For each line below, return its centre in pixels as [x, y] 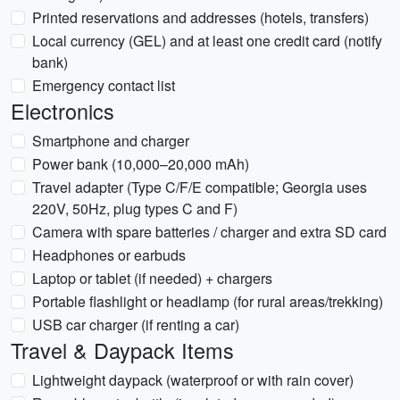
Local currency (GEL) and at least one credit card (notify [207, 41]
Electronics [62, 111]
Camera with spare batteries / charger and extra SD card [209, 232]
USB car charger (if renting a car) [136, 325]
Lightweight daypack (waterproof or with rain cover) [193, 380]
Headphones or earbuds [109, 255]
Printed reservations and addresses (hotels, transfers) [200, 17]
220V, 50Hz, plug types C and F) [135, 208]
